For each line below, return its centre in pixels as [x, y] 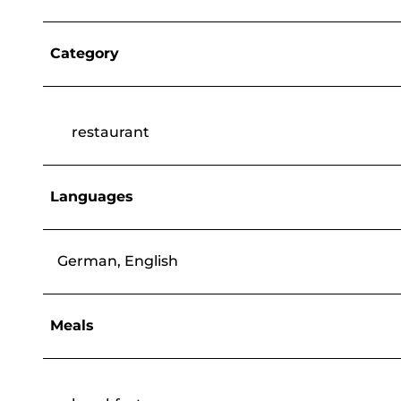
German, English [118, 260]
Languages [92, 196]
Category [85, 53]
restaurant [111, 132]
